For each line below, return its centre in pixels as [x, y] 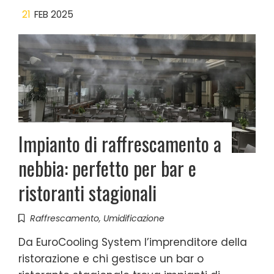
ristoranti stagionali [87, 192]
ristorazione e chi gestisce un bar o [111, 259]
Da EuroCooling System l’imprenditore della [133, 242]
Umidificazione [134, 218]
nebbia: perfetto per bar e [107, 168]
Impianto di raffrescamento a [120, 143]
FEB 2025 [54, 14]
